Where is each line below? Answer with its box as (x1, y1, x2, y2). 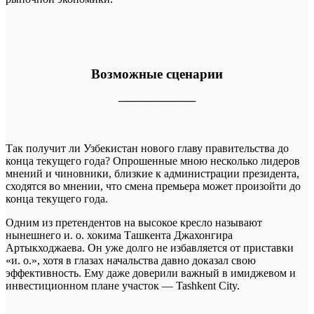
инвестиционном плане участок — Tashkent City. (6, 280, 240, 292)
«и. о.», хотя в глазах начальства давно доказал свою (6, 254, 256, 267)
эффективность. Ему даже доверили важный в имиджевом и (6, 267, 296, 280)
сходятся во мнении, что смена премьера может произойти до (6, 180, 301, 193)
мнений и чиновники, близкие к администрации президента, (6, 168, 299, 180)
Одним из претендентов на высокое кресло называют (6, 217, 262, 229)
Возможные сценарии (91, 66, 223, 81)
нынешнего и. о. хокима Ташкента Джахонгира (6, 229, 233, 242)
